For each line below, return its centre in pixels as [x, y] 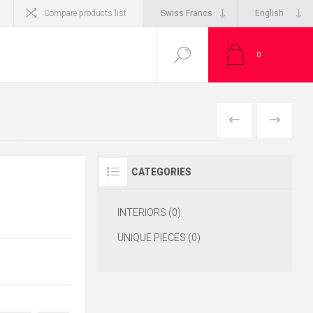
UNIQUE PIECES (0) [159, 238]
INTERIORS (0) [149, 212]
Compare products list [85, 13]
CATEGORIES [161, 172]
